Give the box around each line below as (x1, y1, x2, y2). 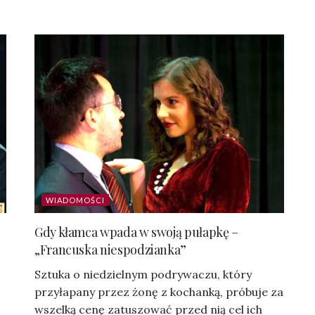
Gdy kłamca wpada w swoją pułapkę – (34, 224, 238, 241)
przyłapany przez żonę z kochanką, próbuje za (34, 285, 283, 300)
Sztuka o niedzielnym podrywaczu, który (34, 267, 252, 282)
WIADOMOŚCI (46, 195, 105, 205)
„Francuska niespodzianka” (34, 241, 186, 259)
